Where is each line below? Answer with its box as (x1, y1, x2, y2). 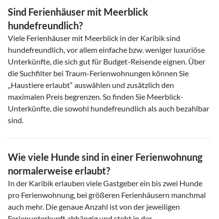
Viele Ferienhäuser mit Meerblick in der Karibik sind (8, 33, 180, 43)
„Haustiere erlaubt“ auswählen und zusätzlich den (8, 80, 174, 89)
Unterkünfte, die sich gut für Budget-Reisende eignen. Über (8, 56, 205, 66)
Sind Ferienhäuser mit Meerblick (8, 5, 148, 18)
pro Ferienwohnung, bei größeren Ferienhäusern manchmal (8, 190, 206, 199)
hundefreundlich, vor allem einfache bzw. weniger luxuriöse (8, 44, 205, 54)
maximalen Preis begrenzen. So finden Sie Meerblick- (8, 91, 183, 101)
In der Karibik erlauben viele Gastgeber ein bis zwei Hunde (8, 178, 202, 188)
